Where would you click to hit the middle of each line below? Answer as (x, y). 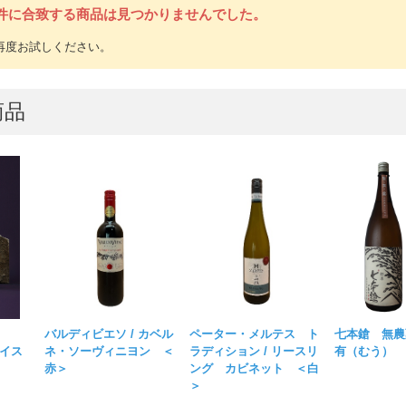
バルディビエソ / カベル (109, 334)
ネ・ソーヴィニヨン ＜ (110, 352)
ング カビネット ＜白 (255, 369)
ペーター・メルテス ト (255, 334)
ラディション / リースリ (254, 352)
